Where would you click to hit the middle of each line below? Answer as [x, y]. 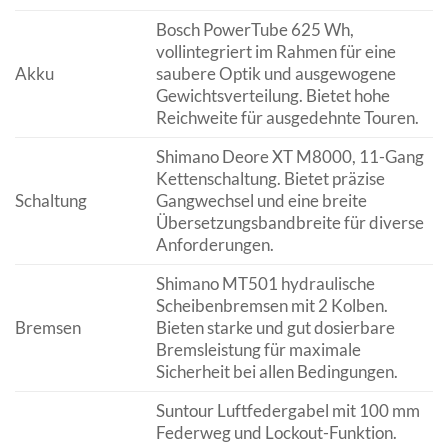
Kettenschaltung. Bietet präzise [270, 178]
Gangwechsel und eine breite [261, 200]
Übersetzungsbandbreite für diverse [289, 222]
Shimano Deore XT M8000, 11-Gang [289, 156]
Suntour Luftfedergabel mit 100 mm [287, 410]
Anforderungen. [214, 244]
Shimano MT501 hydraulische [265, 283]
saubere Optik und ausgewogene [275, 73]
